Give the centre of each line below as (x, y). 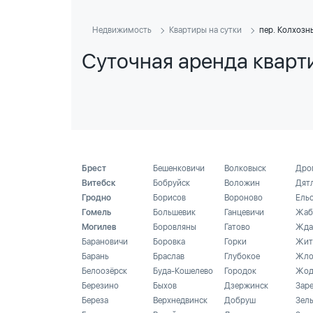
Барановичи (105, 242)
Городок (240, 271)
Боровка (169, 242)
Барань (95, 256)
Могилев (99, 227)
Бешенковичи (179, 168)
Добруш (240, 300)
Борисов (169, 198)
